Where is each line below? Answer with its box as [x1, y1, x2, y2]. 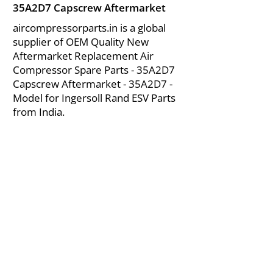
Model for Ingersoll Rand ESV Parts [13, 91, 175, 105]
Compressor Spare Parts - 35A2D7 [13, 63, 175, 77]
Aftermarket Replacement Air [13, 49, 154, 63]
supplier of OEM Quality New [13, 35, 149, 49]
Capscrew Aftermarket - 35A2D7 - [13, 77, 172, 91]
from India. [13, 105, 65, 119]
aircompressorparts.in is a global [13, 21, 166, 35]
